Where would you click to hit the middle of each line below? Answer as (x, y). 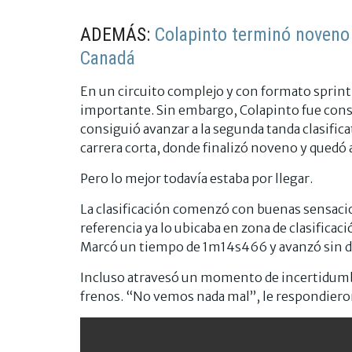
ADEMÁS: (117, 34)
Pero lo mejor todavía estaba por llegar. (196, 178)
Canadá (108, 58)
